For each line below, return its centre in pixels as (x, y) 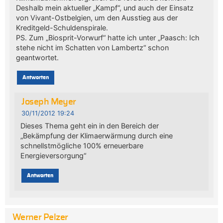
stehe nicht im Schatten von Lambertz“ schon (92, 48)
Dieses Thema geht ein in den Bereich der (90, 126)
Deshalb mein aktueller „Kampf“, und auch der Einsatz (105, 8)
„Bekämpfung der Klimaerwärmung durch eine (97, 136)
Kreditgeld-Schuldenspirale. (62, 28)
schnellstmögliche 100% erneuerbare (82, 146)
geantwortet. (37, 58)
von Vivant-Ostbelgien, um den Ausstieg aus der (97, 18)
